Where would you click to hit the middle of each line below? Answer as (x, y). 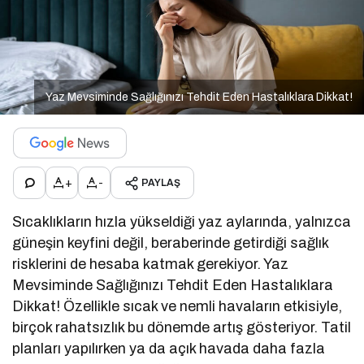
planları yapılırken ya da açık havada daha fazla (169, 349)
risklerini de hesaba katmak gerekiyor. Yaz (151, 264)
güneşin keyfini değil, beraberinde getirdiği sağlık (171, 243)
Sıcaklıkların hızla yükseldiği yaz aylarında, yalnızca (182, 222)
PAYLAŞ (161, 183)
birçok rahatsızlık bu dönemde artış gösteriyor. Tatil (182, 328)
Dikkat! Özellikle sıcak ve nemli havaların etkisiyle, (178, 307)
